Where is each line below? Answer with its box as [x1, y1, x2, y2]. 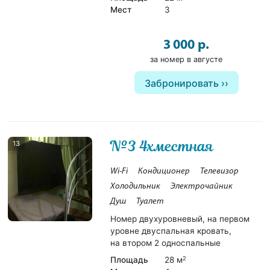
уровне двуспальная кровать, [110, 225, 232, 236]
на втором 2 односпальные [110, 237, 221, 248]
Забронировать [144, 77, 219, 89]
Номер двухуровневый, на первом [110, 213, 250, 224]
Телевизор [200, 166, 239, 176]
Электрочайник [171, 181, 233, 191]
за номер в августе [150, 54, 222, 64]
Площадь [110, 254, 149, 265]
